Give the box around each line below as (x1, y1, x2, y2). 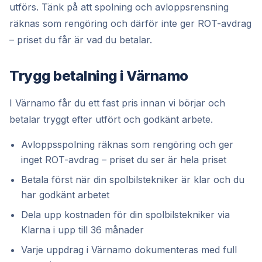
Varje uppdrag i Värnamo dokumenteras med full (21, 243, 237, 256)
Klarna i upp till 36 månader (21, 223, 144, 236)
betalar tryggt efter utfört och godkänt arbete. (9, 113, 213, 125)
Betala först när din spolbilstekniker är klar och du (21, 173, 244, 185)
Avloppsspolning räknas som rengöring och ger (21, 138, 233, 150)
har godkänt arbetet (21, 188, 109, 201)
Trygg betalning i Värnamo (9, 67, 188, 84)
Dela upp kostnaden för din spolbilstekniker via (21, 208, 230, 220)
